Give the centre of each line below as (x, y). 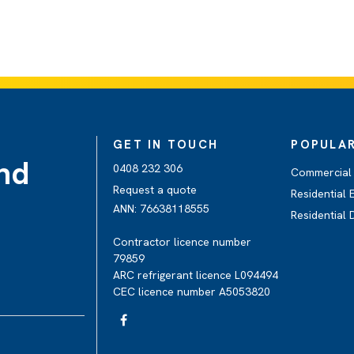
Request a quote (155, 190)
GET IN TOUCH (166, 145)
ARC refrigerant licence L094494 (196, 275)
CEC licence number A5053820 (192, 292)
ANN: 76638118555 (161, 209)
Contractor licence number (182, 242)
